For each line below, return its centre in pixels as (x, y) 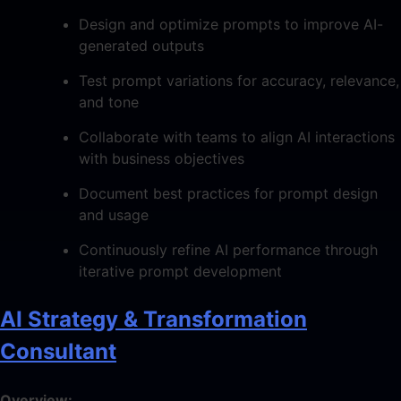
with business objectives (162, 158)
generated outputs (141, 45)
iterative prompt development (180, 271)
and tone (109, 102)
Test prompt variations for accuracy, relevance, (239, 80)
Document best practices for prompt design (228, 193)
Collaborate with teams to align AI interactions (237, 137)
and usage (114, 214)
